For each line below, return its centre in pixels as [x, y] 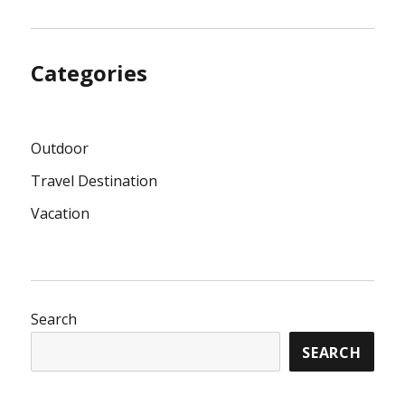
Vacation [61, 214]
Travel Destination [94, 181]
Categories [89, 72]
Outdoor [60, 149]
